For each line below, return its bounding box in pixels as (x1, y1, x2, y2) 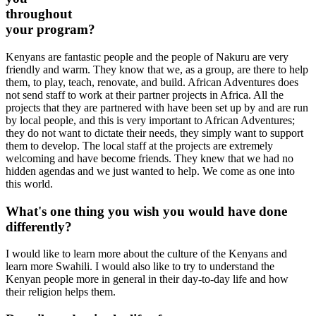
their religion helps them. (6, 286, 116, 298)
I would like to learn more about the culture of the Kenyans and (6, 248, 287, 260)
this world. (6, 178, 53, 190)
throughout (6, 6, 72, 22)
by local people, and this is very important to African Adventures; (6, 114, 295, 127)
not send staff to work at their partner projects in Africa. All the (6, 89, 284, 102)
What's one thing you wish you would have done (6, 203, 287, 219)
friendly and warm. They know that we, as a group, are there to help (6, 63, 308, 76)
